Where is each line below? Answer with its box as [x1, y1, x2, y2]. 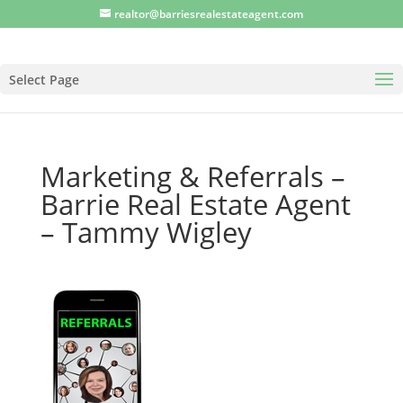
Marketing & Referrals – [40, 157, 345, 195]
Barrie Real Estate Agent [40, 185, 351, 223]
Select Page [9, 71, 79, 88]
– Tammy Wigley [40, 213, 252, 251]
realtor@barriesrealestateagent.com [114, 6, 303, 22]
